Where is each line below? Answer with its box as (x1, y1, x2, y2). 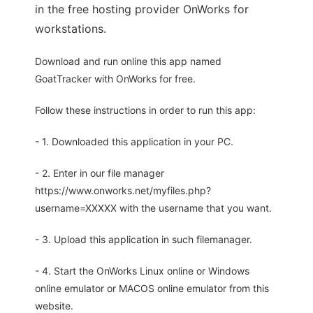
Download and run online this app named (35, 55, 221, 68)
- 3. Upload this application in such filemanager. (35, 233, 252, 246)
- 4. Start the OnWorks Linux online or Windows (35, 265, 249, 277)
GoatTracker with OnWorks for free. (35, 73, 196, 85)
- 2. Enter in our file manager (35, 167, 164, 180)
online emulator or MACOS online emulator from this (35, 282, 269, 295)
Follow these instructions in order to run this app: (35, 104, 256, 117)
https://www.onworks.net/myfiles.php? (35, 184, 211, 197)
